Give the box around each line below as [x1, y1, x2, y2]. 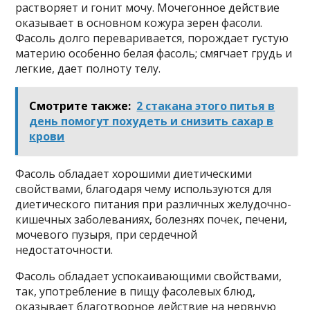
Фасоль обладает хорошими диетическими [15, 166, 253, 181]
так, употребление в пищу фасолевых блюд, [15, 284, 256, 299]
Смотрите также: [29, 98, 131, 113]
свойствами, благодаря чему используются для [15, 181, 272, 197]
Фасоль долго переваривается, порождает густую [15, 30, 289, 46]
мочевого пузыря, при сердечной [15, 227, 198, 242]
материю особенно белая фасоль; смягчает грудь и [15, 46, 293, 61]
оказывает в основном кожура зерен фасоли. [15, 15, 263, 30]
